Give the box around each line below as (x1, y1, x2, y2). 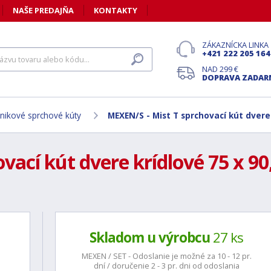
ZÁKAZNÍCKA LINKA (202, 39, 269, 50)
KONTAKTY (94, 5, 137, 16)
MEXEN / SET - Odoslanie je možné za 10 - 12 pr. (81, 250, 252, 261)
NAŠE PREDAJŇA (13, 5, 74, 16)
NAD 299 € (202, 64, 238, 74)
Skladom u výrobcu (90, 228, 211, 247)
